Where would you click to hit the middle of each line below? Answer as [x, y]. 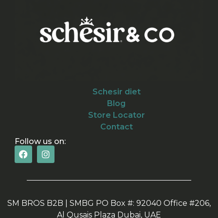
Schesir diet [116, 92]
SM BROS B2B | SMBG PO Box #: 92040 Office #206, [109, 203]
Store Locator [116, 115]
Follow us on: [40, 142]
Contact [116, 127]
